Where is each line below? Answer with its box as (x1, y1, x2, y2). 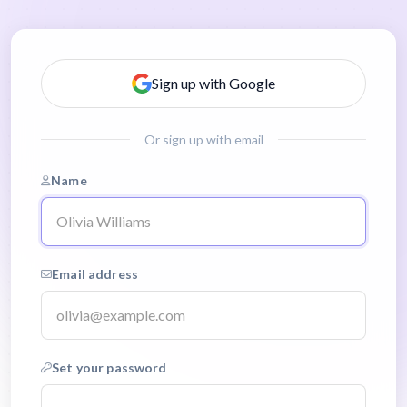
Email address (52, 266, 138, 282)
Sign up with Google (152, 74, 275, 92)
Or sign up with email (144, 132, 263, 147)
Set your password (52, 360, 167, 375)
